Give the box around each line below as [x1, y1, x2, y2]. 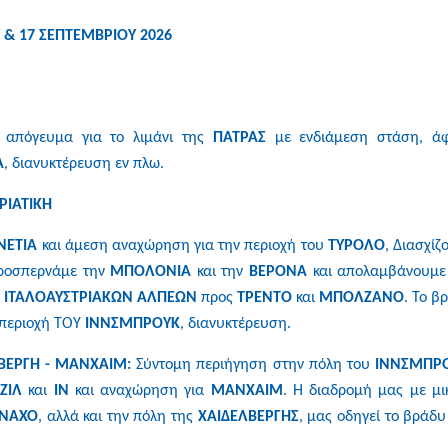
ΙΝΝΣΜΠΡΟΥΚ [85, 315, 180, 332]
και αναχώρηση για [68, 382, 211, 399]
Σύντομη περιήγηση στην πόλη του [136, 356, 376, 373]
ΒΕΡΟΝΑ [249, 263, 308, 280]
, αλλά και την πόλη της [37, 408, 198, 425]
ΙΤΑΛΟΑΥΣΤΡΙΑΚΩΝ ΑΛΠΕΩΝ [3, 289, 201, 306]
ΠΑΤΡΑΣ [212, 129, 266, 146]
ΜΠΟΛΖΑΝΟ [318, 289, 404, 306]
